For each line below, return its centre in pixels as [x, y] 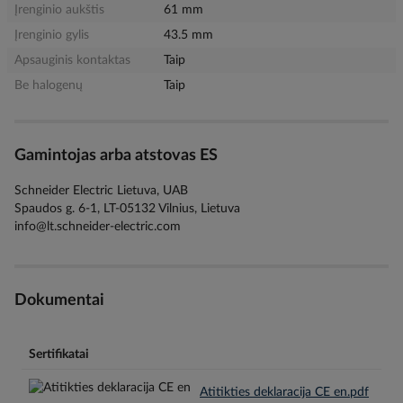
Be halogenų [49, 85]
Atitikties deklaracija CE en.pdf [284, 392]
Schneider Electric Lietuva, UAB [101, 190]
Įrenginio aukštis [59, 10]
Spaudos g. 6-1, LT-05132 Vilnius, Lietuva [127, 208]
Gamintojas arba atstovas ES [116, 156]
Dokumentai [59, 300]
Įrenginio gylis [52, 35]
